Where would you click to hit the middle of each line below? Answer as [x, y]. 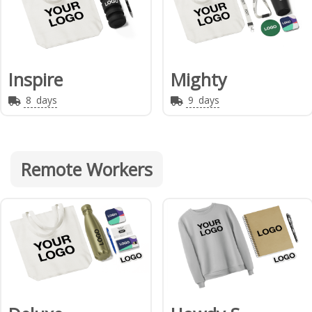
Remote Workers [87, 170]
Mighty [198, 80]
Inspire [36, 80]
